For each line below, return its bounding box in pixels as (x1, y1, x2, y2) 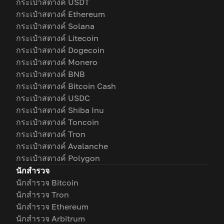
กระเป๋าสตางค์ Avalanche (16, 141, 108, 151)
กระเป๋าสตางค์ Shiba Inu (16, 105, 104, 115)
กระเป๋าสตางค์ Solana (16, 21, 94, 31)
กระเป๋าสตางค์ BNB (16, 69, 85, 79)
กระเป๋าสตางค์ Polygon (16, 153, 100, 163)
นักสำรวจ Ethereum (16, 201, 88, 211)
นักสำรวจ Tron (16, 189, 69, 199)
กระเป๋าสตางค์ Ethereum (16, 9, 105, 19)
